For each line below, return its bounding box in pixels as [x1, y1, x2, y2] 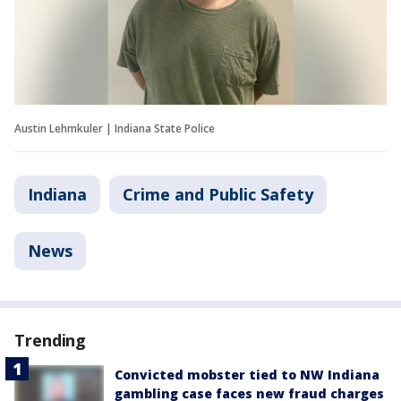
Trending [14, 328, 87, 351]
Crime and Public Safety [123, 183, 313, 205]
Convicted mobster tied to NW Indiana [115, 365, 380, 383]
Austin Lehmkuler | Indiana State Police [14, 120, 215, 136]
